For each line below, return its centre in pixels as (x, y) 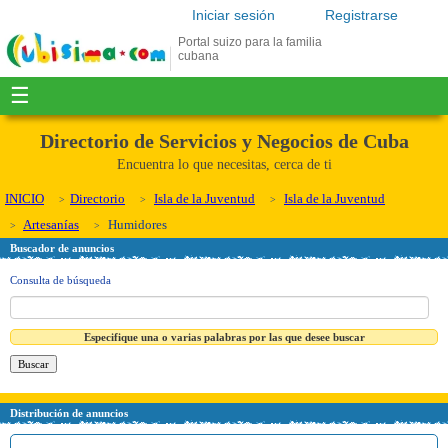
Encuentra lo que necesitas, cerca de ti (224, 164)
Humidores (136, 224)
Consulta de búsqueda (60, 280)
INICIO (24, 198)
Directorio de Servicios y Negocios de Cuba (224, 141)
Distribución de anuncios (69, 412)
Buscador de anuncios (62, 248)
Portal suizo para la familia (250, 42)
